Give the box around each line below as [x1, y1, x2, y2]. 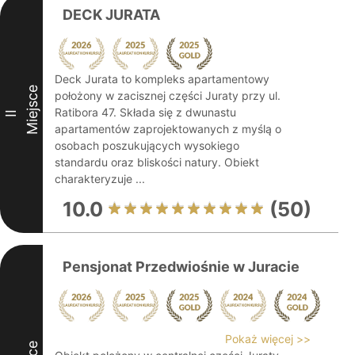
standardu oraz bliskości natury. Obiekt [55, 155, 259, 169]
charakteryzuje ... [55, 172, 145, 185]
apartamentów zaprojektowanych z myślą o [55, 122, 281, 136]
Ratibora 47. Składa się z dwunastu [55, 105, 236, 119]
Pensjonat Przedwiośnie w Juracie [63, 258, 300, 275]
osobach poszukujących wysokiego [55, 139, 239, 152]
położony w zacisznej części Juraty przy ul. [55, 89, 281, 102]
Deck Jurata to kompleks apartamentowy [55, 72, 269, 86]
